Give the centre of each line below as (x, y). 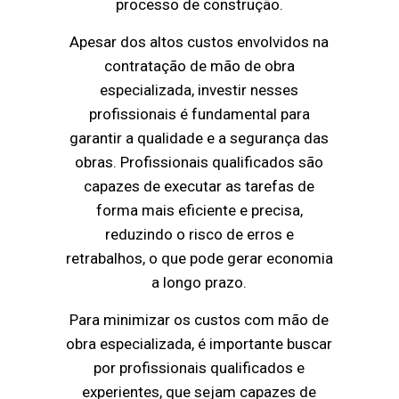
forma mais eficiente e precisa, (199, 211)
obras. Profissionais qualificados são (199, 163)
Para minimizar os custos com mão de (199, 320)
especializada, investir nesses (199, 90)
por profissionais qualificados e (199, 368)
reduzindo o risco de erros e (199, 235)
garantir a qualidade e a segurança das (199, 138)
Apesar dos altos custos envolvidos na (199, 42)
